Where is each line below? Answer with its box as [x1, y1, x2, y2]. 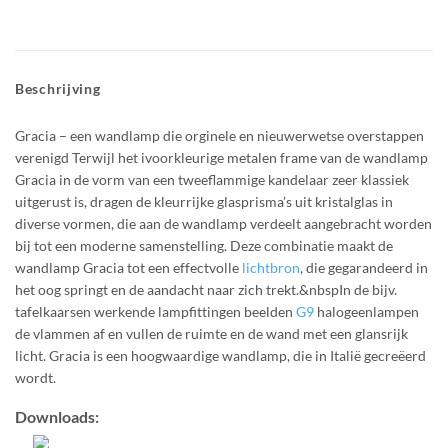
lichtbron [242, 258, 300, 276]
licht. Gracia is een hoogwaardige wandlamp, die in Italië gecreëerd [15, 346, 426, 364]
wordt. [15, 368, 56, 386]
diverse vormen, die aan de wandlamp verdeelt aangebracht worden [15, 214, 432, 232]
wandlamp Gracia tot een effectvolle [15, 258, 242, 276]
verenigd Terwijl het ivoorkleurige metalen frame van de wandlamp [15, 148, 428, 166]
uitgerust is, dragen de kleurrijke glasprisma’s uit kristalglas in [15, 192, 393, 210]
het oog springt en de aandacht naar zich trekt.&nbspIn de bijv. [15, 280, 397, 298]
